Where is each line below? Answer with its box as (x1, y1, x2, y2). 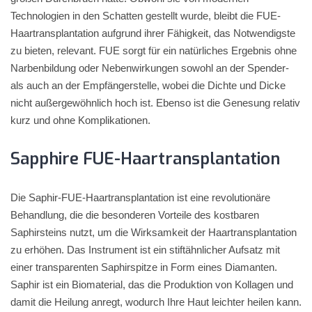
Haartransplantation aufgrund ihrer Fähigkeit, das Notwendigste (10, 27, 295, 39)
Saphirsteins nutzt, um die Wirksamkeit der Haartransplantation (10, 226, 297, 238)
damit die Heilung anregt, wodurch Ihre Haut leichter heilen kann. (10, 296, 302, 308)
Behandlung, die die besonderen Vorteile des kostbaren (10, 209, 259, 221)
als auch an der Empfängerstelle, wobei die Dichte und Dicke (10, 79, 286, 91)
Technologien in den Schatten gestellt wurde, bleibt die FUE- (10, 10, 281, 22)
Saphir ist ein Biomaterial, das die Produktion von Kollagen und (10, 279, 293, 290)
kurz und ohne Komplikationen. (10, 114, 150, 126)
